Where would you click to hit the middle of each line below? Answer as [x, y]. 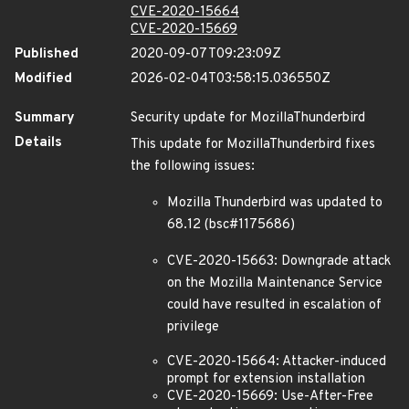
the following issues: [193, 167]
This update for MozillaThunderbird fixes [253, 145]
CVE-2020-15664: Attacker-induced [277, 362]
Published [47, 54]
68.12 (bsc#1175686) [231, 225]
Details [38, 143]
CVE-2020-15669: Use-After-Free [270, 397]
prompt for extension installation [266, 379]
